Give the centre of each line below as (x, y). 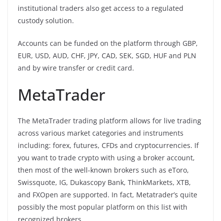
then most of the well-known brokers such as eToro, (103, 170)
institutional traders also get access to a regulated (101, 8)
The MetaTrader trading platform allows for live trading (110, 120)
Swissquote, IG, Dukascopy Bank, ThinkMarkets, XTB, (104, 182)
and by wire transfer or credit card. (76, 68)
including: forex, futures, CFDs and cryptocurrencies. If (108, 145)
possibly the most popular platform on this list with (103, 207)
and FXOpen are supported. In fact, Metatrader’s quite (108, 194)
